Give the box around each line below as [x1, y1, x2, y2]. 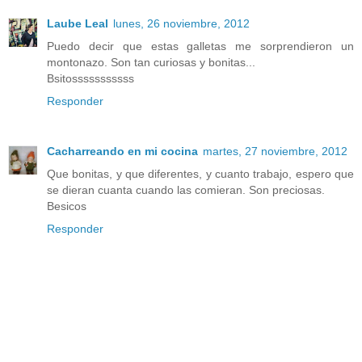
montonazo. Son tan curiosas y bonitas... [47, 55, 255, 69]
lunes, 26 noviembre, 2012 [113, 16, 250, 30]
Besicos [47, 199, 86, 213]
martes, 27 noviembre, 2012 [203, 144, 347, 158]
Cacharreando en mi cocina [47, 144, 198, 158]
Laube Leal [47, 16, 108, 30]
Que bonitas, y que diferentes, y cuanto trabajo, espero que [47, 166, 354, 180]
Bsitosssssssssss [47, 71, 134, 85]
